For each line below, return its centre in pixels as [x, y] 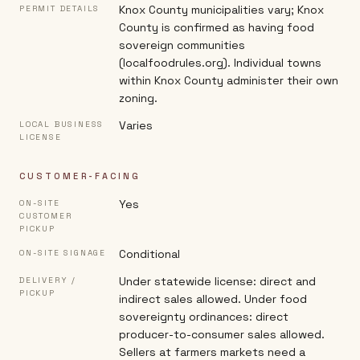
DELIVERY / [48, 280]
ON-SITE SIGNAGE [63, 253]
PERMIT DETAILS [60, 8]
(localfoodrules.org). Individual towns [220, 63]
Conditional [149, 254]
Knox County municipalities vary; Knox [221, 10]
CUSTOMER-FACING [80, 176]
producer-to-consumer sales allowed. [222, 334]
